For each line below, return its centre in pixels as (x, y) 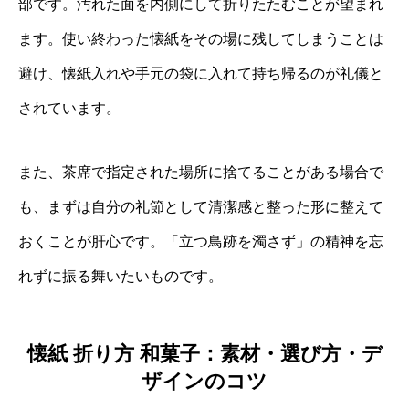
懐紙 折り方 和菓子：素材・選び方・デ (204, 353)
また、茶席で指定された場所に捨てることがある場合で (201, 173)
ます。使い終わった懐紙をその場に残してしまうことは (201, 39)
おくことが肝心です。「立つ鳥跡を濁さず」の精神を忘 (201, 242)
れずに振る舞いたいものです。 (121, 277)
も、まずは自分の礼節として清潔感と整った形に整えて (201, 207)
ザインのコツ (204, 381)
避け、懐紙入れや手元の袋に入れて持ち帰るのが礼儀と (201, 74)
